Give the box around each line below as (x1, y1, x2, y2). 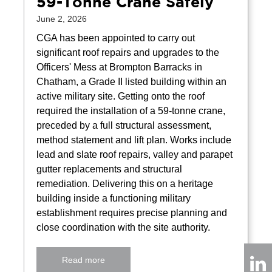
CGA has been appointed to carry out (36, 33, 195, 44)
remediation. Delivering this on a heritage (36, 178, 214, 189)
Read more (62, 255, 106, 265)
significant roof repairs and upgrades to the (36, 47, 220, 58)
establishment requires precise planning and (36, 208, 228, 219)
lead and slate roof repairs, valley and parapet (36, 149, 233, 160)
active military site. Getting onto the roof (36, 91, 205, 102)
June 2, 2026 (36, 14, 87, 24)
